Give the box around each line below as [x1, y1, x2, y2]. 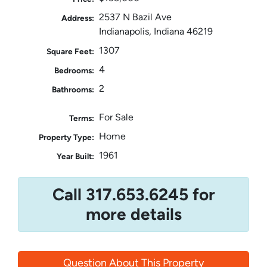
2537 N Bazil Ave [98, 11, 172, 23]
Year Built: [57, 151, 95, 161]
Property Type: [39, 132, 95, 142]
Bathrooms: [52, 84, 95, 94]
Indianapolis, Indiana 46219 [98, 25, 213, 37]
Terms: [69, 113, 95, 123]
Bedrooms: [54, 65, 95, 75]
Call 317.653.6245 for [52, 184, 215, 204]
